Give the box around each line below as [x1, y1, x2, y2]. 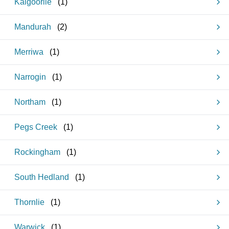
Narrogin [14, 73, 46, 81]
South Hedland [14, 173, 69, 181]
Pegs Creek [14, 123, 57, 131]
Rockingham [14, 148, 60, 156]
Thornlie [14, 198, 44, 207]
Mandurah [14, 22, 51, 31]
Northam [14, 98, 45, 106]
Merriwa [14, 48, 43, 56]
